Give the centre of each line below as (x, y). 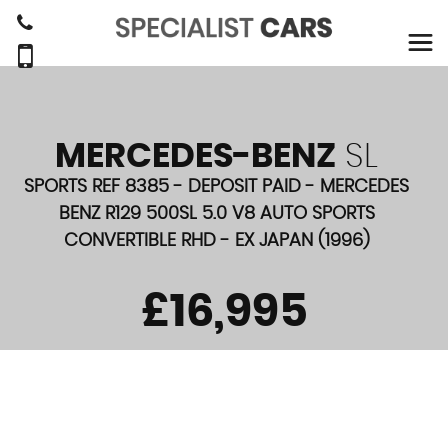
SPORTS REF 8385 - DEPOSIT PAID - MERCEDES (216, 187)
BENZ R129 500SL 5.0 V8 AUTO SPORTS (216, 214)
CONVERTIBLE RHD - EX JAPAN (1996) (216, 241)
